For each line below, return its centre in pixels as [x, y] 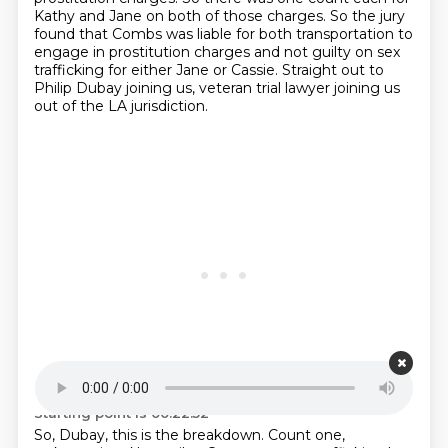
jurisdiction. [169, 106]
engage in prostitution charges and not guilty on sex [216, 52]
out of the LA [82, 106]
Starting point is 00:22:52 [121, 413]
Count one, [306, 435]
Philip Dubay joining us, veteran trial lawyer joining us [216, 88]
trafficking [70, 70]
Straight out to [332, 70]
